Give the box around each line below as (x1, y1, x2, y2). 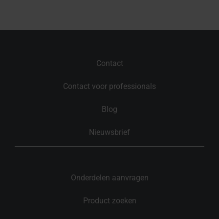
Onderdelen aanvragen (70, 173, 149, 182)
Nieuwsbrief (89, 128, 130, 137)
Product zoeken (83, 196, 136, 205)
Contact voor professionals (63, 82, 156, 91)
